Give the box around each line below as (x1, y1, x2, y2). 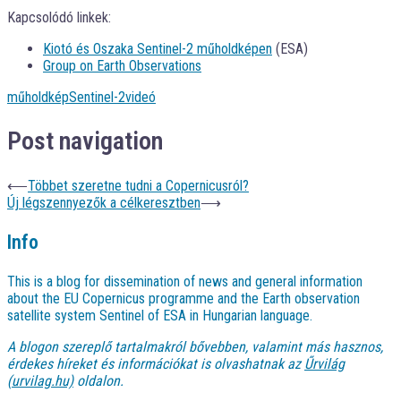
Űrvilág (304, 354, 345, 372)
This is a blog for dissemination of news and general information (7, 272, 363, 290)
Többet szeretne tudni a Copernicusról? (28, 176, 249, 194)
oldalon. (73, 371, 124, 389)
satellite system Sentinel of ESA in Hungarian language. (7, 306, 312, 324)
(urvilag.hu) (7, 371, 73, 389)
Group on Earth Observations (43, 57, 201, 75)
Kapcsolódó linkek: (7, 9, 111, 27)
